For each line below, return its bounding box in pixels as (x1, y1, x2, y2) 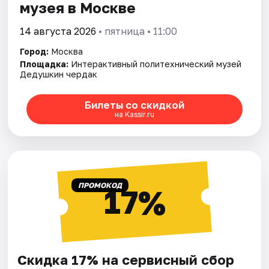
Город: (20, 46, 49, 56)
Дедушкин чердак (20, 68, 98, 79)
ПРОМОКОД (77, 180, 122, 190)
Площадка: (20, 58, 69, 69)
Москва (51, 46, 83, 56)
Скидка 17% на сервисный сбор (17, 251, 235, 268)
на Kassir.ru (114, 110, 154, 119)
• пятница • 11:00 (96, 25, 178, 37)
